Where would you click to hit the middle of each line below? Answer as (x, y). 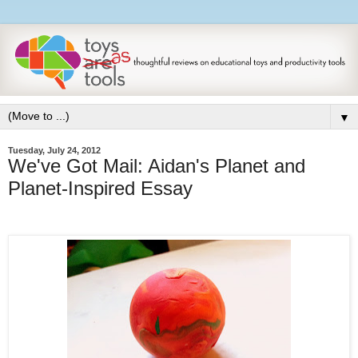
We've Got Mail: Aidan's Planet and (157, 166)
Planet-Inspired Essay (100, 189)
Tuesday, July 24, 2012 (54, 151)
